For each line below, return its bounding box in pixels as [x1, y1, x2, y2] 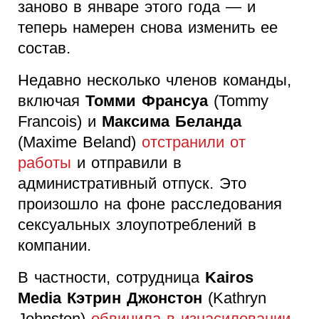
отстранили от [142, 132, 246, 151]
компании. [18, 236, 91, 254]
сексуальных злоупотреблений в [18, 215, 256, 234]
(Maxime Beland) [18, 132, 142, 151]
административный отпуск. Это [18, 174, 246, 192]
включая [18, 91, 80, 110]
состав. [18, 38, 70, 57]
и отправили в [71, 153, 182, 172]
